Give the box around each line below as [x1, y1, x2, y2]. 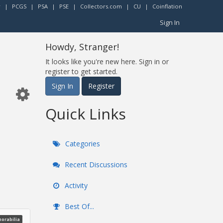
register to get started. [45, 67, 117, 76]
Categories [63, 139, 100, 148]
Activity [63, 181, 88, 190]
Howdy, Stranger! [45, 41, 119, 53]
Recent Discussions [63, 160, 127, 169]
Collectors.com [80, 2, 122, 10]
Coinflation [152, 2, 182, 10]
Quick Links [45, 104, 126, 124]
